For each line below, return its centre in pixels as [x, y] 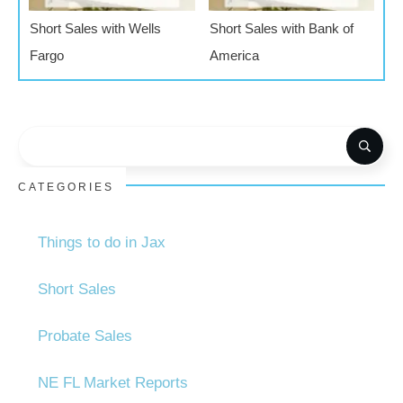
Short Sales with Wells [95, 29]
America [234, 56]
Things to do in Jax [102, 243]
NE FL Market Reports [113, 383]
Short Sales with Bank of [281, 29]
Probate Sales [85, 336]
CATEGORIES [66, 188]
